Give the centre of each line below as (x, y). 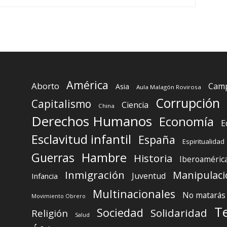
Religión (50, 213)
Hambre (104, 157)
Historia (153, 158)
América (87, 85)
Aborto (45, 86)
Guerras (53, 157)
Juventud (149, 176)
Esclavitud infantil (81, 139)
